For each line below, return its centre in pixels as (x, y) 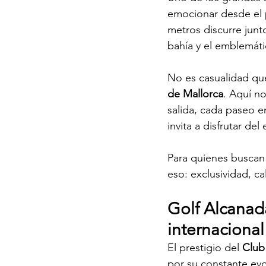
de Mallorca (195, 94)
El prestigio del (205, 247)
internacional (216, 229)
